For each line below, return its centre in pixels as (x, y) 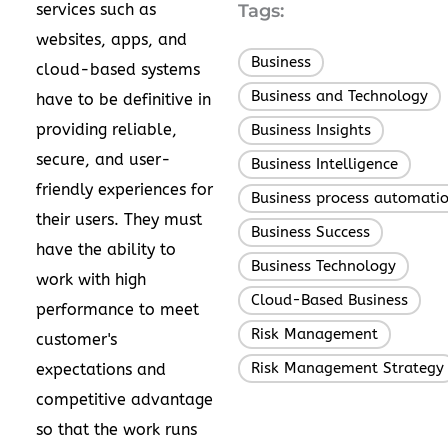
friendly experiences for (124, 189)
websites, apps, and (111, 39)
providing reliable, (106, 129)
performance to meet (117, 309)
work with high (91, 279)
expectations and (101, 369)
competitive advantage (124, 399)
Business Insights (311, 130)
